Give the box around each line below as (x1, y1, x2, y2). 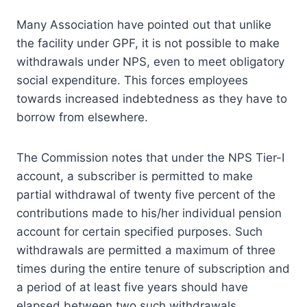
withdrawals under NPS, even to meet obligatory (16, 54, 284, 69)
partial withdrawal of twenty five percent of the (16, 187, 275, 201)
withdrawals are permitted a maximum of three (16, 243, 275, 257)
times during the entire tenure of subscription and (16, 261, 290, 275)
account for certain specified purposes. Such (16, 224, 262, 238)
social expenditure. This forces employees (16, 73, 248, 87)
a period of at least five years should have (16, 280, 248, 294)
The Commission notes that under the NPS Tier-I (16, 150, 284, 164)
